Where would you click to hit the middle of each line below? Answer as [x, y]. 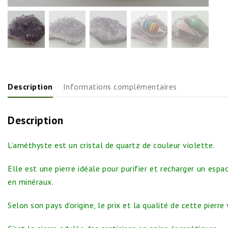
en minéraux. [31, 181]
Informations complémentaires [120, 86]
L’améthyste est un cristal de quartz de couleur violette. [111, 145]
